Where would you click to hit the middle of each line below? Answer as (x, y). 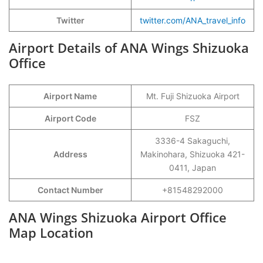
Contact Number (70, 190)
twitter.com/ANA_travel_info (193, 20)
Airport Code (70, 118)
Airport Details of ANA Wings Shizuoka (129, 48)
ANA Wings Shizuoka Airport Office (118, 217)
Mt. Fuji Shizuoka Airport (193, 96)
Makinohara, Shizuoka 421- (193, 154)
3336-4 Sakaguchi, (193, 141)
